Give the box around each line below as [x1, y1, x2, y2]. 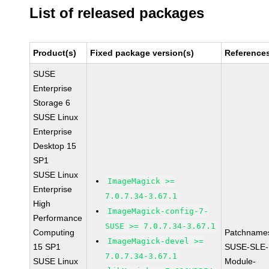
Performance [33, 213, 83, 223]
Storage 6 [33, 98, 71, 107]
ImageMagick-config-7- [107, 207, 209, 216]
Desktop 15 [33, 141, 77, 151]
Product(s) [33, 48, 77, 58]
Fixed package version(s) [90, 48, 195, 58]
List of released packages [29, 5, 205, 21]
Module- [225, 256, 256, 266]
